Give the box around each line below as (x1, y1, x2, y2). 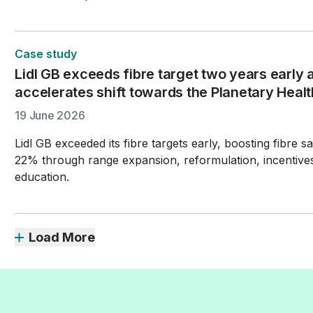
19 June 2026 (15, 108, 85, 122)
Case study (15, 47, 78, 61)
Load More (29, 230, 96, 245)
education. (15, 170, 70, 184)
